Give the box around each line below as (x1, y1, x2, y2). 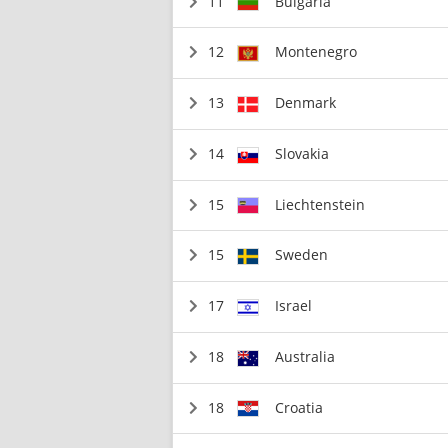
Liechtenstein (275, 194, 366, 214)
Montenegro (275, 42, 358, 62)
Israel (275, 296, 313, 315)
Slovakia (275, 143, 330, 163)
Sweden (275, 245, 329, 265)
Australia (275, 346, 336, 366)
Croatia (275, 397, 324, 417)
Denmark (275, 93, 337, 112)
